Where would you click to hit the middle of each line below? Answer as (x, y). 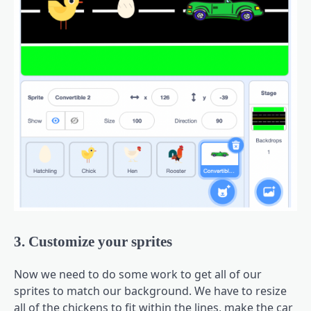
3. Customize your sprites (93, 241)
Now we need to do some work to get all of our (138, 275)
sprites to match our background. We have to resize (150, 291)
